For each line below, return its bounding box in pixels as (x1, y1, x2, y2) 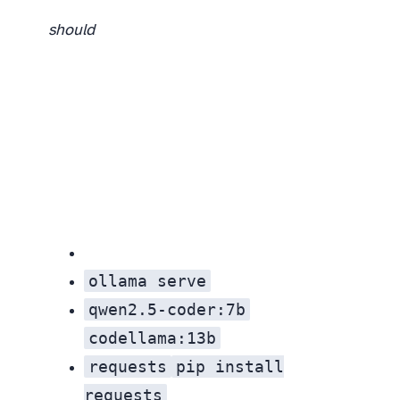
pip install (176, 357, 284, 377)
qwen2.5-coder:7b (88, 300, 246, 320)
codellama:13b (88, 329, 216, 348)
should (48, 22, 95, 40)
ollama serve (88, 271, 206, 291)
